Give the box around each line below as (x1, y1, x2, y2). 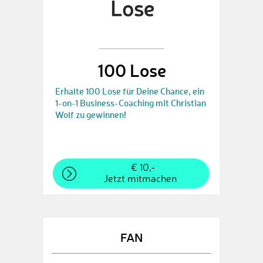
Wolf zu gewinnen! (55, 109, 126, 120)
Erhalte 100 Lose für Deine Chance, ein (55, 85, 204, 97)
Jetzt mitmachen (104, 172, 177, 184)
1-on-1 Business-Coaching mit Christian (55, 97, 206, 109)
